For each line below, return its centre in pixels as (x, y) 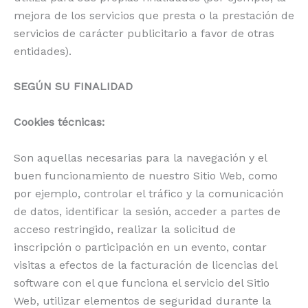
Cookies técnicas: (59, 122)
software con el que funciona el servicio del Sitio (142, 283)
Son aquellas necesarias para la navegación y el (140, 157)
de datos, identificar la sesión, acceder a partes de (147, 211)
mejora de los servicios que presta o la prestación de (154, 15)
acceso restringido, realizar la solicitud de (125, 229)
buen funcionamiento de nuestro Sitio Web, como (146, 175)
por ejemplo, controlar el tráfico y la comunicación (148, 193)
